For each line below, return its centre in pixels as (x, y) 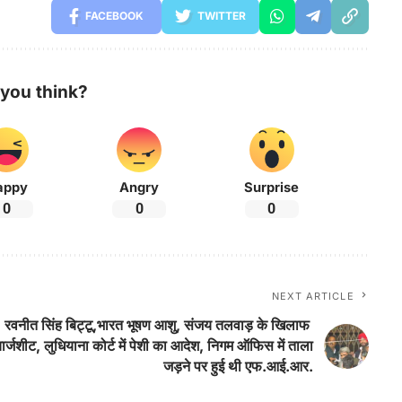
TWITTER (221, 16)
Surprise (272, 188)
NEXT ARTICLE (313, 297)
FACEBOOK (114, 16)
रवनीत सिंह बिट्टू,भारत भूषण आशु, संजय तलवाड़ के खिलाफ (158, 325)
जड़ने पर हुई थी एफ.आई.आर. (238, 367)
